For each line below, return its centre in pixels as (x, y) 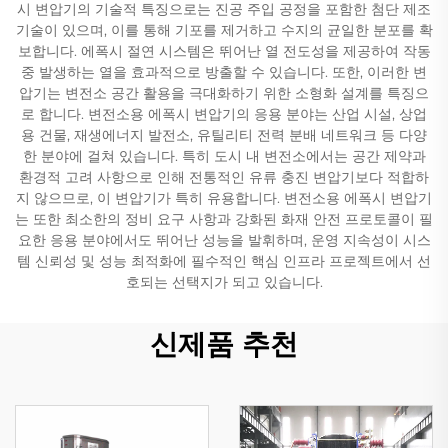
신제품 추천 (224, 344)
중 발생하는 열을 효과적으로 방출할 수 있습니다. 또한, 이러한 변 (224, 72)
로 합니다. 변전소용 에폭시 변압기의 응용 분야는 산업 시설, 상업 (224, 114)
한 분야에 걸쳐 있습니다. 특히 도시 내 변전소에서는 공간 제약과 (224, 156)
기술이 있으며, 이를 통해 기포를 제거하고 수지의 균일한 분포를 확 (224, 30)
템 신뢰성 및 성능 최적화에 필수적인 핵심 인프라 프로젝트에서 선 (224, 261)
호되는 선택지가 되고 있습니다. (224, 282)
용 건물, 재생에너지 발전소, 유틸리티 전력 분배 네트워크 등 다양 (224, 135)
